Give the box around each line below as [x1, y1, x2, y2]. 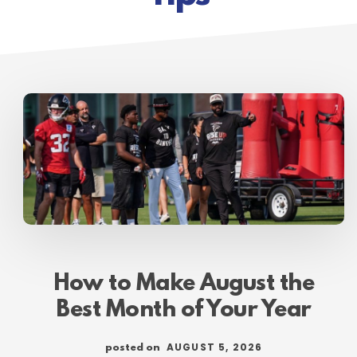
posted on [104, 341, 163, 354]
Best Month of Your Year [56, 297, 312, 324]
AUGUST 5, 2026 [166, 339, 263, 354]
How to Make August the [53, 271, 315, 297]
